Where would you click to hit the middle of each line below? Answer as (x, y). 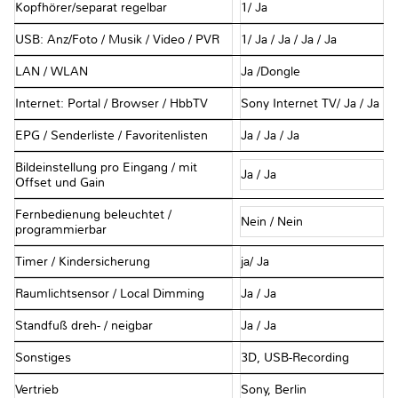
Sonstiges (43, 357)
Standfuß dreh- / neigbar (84, 325)
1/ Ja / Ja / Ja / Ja (290, 39)
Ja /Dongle (272, 71)
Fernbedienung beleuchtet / (93, 214)
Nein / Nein (273, 222)
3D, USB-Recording (296, 357)
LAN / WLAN (52, 71)
